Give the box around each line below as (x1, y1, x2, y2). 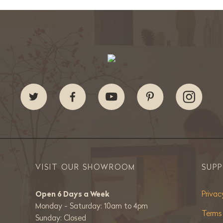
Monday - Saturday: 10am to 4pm (35, 201, 148, 211)
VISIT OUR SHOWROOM (35, 162, 135, 172)
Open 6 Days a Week (35, 189, 110, 199)
